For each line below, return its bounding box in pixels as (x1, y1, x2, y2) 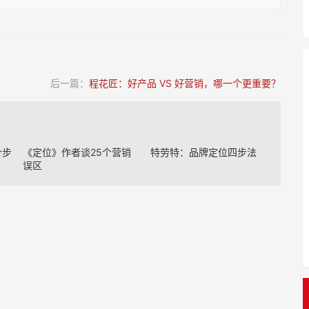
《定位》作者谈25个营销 (23, 146, 132, 158)
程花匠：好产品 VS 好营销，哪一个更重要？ (88, 77, 281, 89)
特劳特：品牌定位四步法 (150, 146, 257, 158)
